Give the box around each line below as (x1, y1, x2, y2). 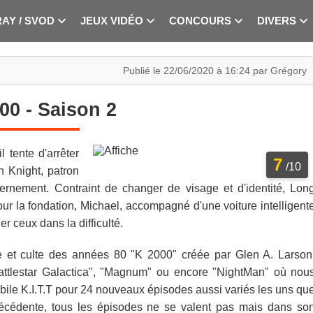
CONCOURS (169, 15, 234, 27)
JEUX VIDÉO (80, 15, 146, 27)
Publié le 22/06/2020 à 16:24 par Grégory (123, 65, 307, 76)
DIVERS (257, 15, 299, 27)
